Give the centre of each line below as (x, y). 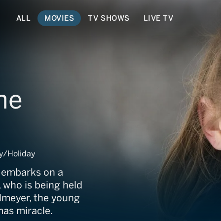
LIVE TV (158, 18)
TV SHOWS (109, 18)
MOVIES (59, 18)
